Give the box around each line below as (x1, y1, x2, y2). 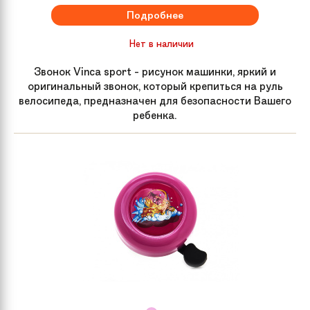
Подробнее (127, 8, 183, 22)
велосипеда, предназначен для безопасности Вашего (19, 93, 291, 108)
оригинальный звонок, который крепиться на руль (27, 78, 283, 93)
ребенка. (133, 107, 177, 122)
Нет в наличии (129, 37, 194, 50)
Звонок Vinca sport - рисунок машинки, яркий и (34, 64, 276, 79)
